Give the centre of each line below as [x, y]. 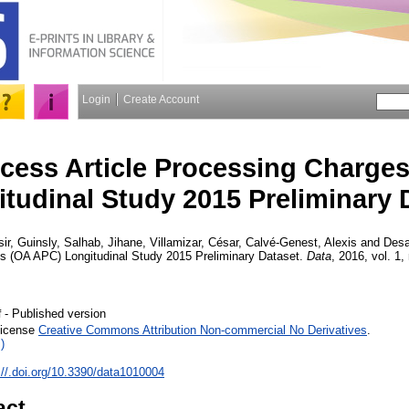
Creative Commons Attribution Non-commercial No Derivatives [203, 330]
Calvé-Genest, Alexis [301, 242]
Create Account [161, 100]
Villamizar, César [194, 242]
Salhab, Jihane [103, 242]
